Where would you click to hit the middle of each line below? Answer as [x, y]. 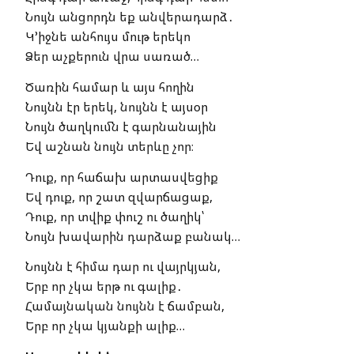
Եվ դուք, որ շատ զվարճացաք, [119, 196]
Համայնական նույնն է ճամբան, [125, 306]
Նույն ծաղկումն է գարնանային [121, 126]
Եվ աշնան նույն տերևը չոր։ [109, 146]
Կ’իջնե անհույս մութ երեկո [108, 37]
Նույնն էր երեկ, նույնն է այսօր [117, 106]
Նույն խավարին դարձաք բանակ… [133, 236]
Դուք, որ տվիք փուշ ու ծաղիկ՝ [115, 216]
